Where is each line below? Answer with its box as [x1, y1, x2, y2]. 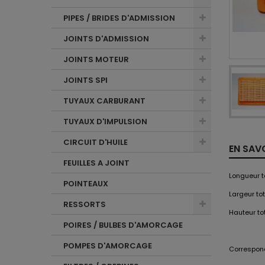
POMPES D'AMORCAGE [63, 240, 152, 251]
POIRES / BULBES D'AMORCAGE [63, 219, 183, 231]
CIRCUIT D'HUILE [63, 137, 128, 148]
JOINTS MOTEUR [63, 54, 129, 65]
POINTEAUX [63, 178, 108, 189]
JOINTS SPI [63, 75, 108, 86]
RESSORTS [63, 199, 106, 210]
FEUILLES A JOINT [63, 157, 130, 169]
